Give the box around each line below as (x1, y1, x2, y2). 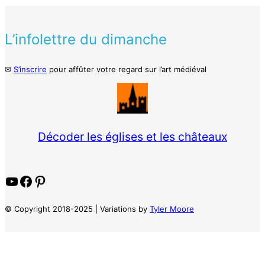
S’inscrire (14, 64, 47, 75)
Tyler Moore (150, 203, 194, 214)
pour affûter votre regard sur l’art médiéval (47, 64, 206, 75)
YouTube (4, 172, 12, 189)
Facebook (18, 172, 26, 189)
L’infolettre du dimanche (5, 31, 167, 49)
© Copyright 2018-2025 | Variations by (5, 203, 150, 214)
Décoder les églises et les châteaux (38, 130, 227, 144)
